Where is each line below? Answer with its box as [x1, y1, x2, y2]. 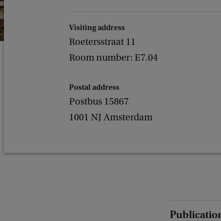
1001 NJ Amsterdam [69, 112, 152, 123]
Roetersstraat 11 [69, 37, 136, 47]
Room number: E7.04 [69, 52, 158, 63]
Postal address [69, 83, 119, 92]
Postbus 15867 [69, 96, 129, 107]
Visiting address [69, 23, 125, 32]
